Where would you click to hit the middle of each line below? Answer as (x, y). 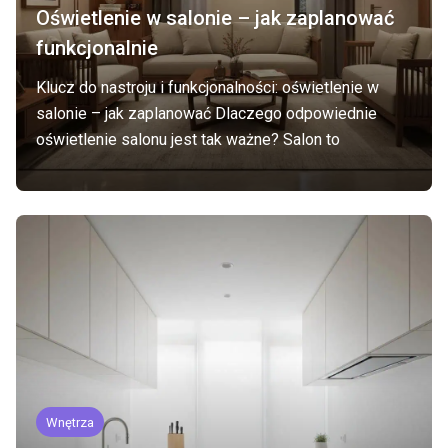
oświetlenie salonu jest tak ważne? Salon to (188, 139)
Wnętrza (70, 422)
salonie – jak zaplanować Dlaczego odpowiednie (206, 113)
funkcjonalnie (97, 48)
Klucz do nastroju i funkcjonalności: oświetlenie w (207, 87)
